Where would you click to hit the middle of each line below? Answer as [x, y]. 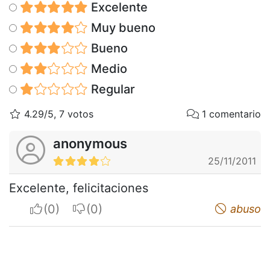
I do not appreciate [139, 208]
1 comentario [230, 114]
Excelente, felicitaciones [79, 188]
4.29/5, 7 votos [57, 114]
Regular [111, 89]
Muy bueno [121, 27]
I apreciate [73, 208]
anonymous [90, 143]
